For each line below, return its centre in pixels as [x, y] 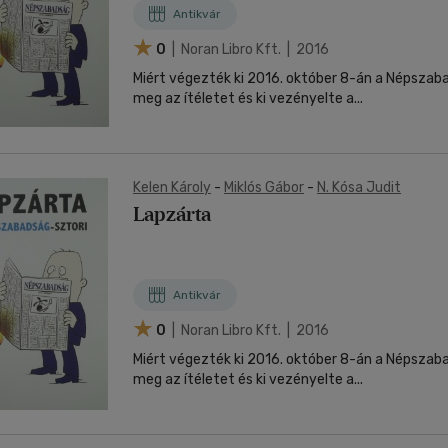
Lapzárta [172, 214]
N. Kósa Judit [359, 187]
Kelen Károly [172, 187]
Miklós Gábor [264, 187]
